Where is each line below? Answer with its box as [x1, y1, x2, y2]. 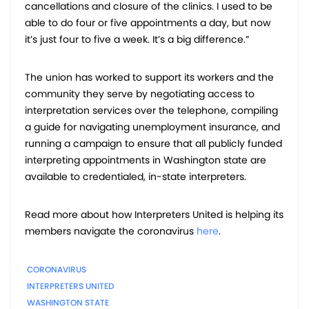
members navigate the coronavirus [25, 224, 197, 239]
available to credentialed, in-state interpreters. [25, 170, 246, 184]
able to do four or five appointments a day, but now [25, 16, 270, 30]
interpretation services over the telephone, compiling [25, 103, 278, 118]
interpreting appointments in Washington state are [25, 153, 266, 168]
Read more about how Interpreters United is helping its [25, 208, 283, 222]
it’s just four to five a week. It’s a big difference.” [25, 32, 249, 47]
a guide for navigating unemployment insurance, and [25, 120, 280, 134]
